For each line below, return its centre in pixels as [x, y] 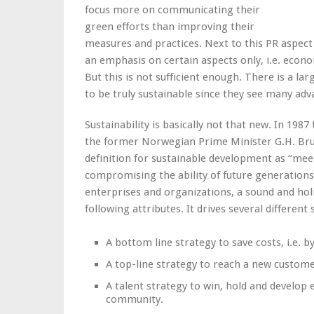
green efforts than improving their [170, 27]
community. [135, 299]
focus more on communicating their [172, 10]
